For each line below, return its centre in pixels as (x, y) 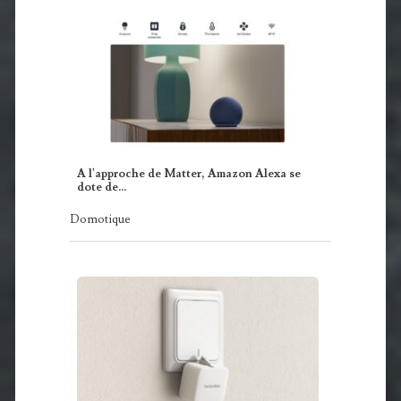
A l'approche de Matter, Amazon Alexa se (188, 174)
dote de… (101, 188)
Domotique (100, 220)
